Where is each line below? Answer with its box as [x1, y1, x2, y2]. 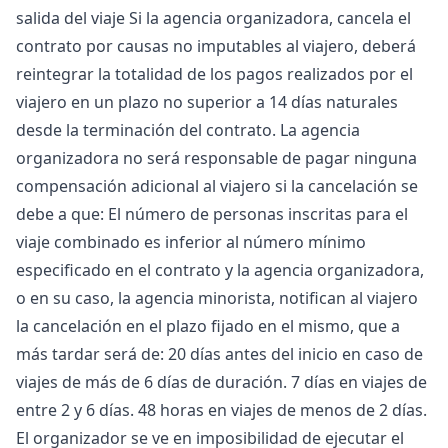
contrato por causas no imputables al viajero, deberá [16, 35, 416, 57]
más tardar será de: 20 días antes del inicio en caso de [16, 343, 423, 365]
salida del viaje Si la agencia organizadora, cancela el [16, 7, 411, 29]
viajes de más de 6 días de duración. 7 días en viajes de [16, 371, 427, 393]
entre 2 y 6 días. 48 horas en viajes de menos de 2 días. [16, 399, 427, 421]
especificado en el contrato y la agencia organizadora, [16, 259, 424, 281]
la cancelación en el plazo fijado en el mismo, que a [16, 315, 400, 337]
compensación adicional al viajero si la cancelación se [16, 175, 418, 197]
